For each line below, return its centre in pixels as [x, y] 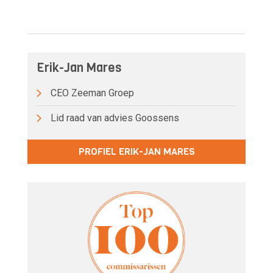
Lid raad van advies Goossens [113, 118]
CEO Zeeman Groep [91, 93]
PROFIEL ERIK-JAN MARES [136, 151]
